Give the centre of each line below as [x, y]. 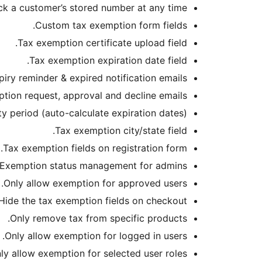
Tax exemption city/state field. [121, 131]
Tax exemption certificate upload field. [102, 43]
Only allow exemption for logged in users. [96, 236]
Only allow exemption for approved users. [95, 183]
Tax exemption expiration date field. [108, 61]
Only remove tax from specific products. [99, 218]
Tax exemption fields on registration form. [95, 148]
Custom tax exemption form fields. [111, 25]
